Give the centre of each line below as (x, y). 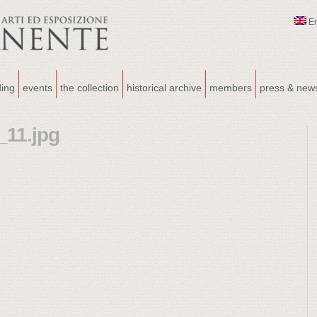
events (38, 88)
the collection (90, 88)
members (231, 88)
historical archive (164, 88)
